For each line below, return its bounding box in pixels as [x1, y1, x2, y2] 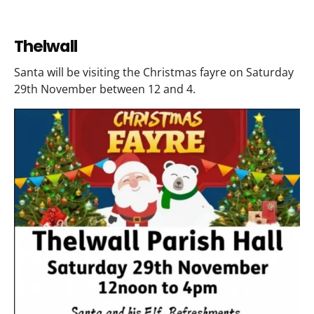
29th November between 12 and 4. [14, 81, 196, 97]
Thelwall [14, 34, 77, 57]
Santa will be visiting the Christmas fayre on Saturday [14, 64, 294, 81]
